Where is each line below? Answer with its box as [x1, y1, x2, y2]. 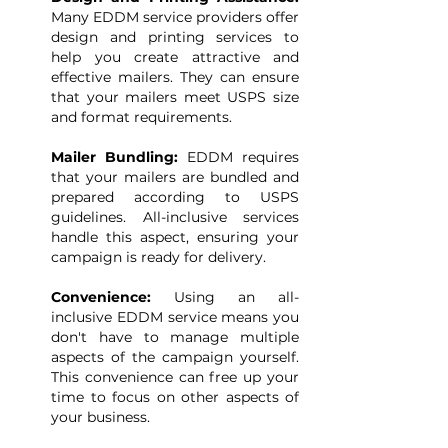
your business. [51, 408, 150, 426]
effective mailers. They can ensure [51, 68, 299, 86]
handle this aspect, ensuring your [51, 228, 299, 246]
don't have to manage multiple [51, 328, 299, 346]
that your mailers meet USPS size [51, 88, 299, 106]
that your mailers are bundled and [51, 168, 299, 186]
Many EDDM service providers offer [51, 8, 299, 26]
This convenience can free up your [51, 368, 299, 386]
